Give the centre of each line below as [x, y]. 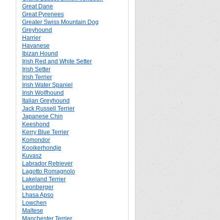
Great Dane [37, 6]
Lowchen [34, 203]
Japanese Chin [42, 116]
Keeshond [36, 124]
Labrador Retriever [47, 164]
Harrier [31, 38]
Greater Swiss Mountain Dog [60, 22]
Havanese [36, 46]
